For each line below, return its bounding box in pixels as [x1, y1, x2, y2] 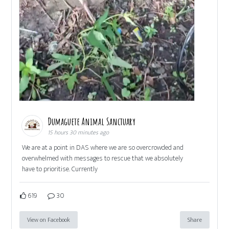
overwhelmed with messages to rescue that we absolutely [22, 152, 184, 165]
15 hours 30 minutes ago [48, 127, 109, 138]
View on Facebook [27, 215, 71, 225]
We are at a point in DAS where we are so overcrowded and [22, 142, 184, 154]
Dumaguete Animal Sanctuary [48, 115, 138, 128]
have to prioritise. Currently [22, 163, 98, 175]
